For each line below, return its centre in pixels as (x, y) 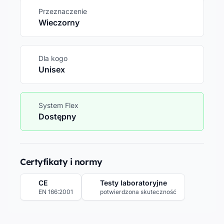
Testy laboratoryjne (133, 182)
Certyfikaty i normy (61, 161)
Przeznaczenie (63, 11)
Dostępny (57, 116)
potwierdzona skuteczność (138, 191)
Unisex (52, 69)
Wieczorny (59, 22)
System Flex (58, 105)
